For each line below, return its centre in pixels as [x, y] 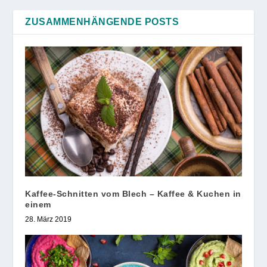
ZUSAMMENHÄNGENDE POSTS [102, 21]
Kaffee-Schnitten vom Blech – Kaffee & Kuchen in [133, 193]
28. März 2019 [49, 219]
